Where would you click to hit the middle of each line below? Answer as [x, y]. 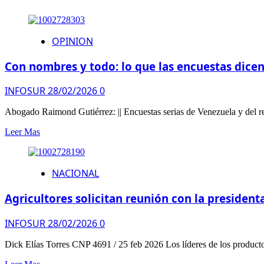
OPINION [72, 41]
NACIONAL [75, 174]
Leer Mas [22, 132]
